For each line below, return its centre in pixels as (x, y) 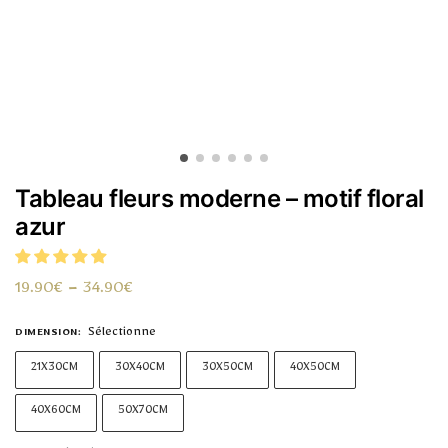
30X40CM (140, 369)
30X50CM (227, 369)
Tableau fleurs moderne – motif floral (219, 198)
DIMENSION (46, 333)
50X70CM (143, 412)
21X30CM (54, 369)
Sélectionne (121, 333)
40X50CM (315, 369)
